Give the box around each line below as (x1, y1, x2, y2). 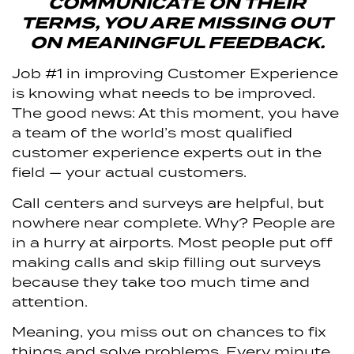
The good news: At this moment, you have (12, 104, 339, 122)
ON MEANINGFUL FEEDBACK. (29, 31, 325, 55)
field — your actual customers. (12, 163, 247, 182)
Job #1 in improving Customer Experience (12, 64, 338, 83)
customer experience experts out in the (12, 143, 322, 162)
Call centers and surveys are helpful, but (12, 193, 324, 212)
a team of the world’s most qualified (12, 123, 292, 142)
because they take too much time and (12, 272, 310, 291)
